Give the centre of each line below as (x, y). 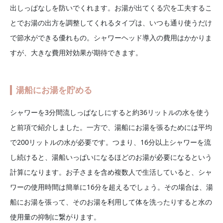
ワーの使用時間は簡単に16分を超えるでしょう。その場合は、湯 (111, 187)
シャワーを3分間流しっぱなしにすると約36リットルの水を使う (110, 112)
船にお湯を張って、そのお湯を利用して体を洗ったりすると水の (111, 202)
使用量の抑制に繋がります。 (55, 217)
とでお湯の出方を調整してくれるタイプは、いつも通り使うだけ (111, 23)
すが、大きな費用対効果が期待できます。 (76, 53)
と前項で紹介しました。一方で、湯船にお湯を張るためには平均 (111, 127)
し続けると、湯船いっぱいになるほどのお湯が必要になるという (111, 157)
